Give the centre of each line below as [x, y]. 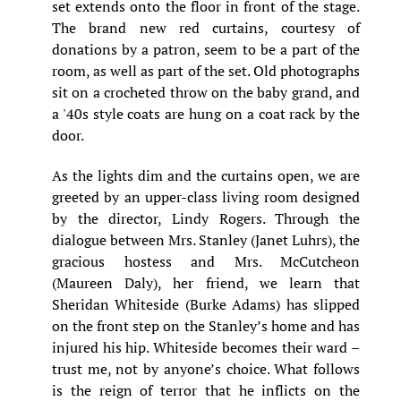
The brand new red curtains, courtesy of [206, 28]
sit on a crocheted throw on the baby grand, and [206, 93]
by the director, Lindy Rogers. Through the [206, 219]
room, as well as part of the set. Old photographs [206, 71]
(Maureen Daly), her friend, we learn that [206, 283]
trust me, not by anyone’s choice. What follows [206, 369]
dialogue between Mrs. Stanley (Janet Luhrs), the [206, 240]
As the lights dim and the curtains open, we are [206, 176]
